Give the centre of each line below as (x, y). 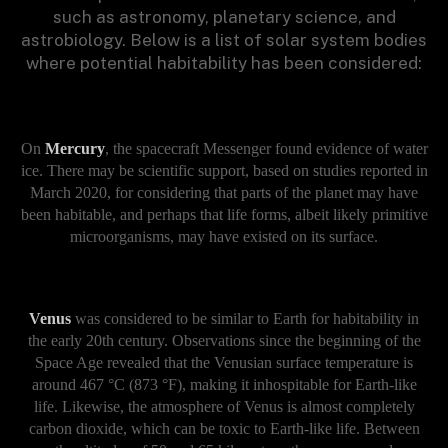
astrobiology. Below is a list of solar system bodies (224, 39)
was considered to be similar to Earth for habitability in (245, 319)
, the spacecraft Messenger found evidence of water (266, 149)
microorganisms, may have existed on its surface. (224, 237)
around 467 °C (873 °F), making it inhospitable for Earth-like (224, 385)
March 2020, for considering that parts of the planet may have (224, 193)
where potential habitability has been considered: (224, 62)
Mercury (74, 149)
